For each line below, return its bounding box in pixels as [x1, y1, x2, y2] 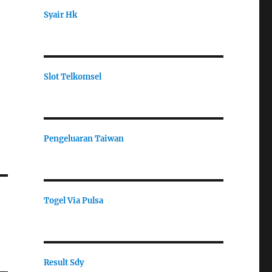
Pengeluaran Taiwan [43, 133, 124, 144]
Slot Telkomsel [43, 71, 101, 82]
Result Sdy [43, 257, 84, 268]
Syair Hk [43, 9, 77, 20]
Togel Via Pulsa [43, 195, 103, 206]
